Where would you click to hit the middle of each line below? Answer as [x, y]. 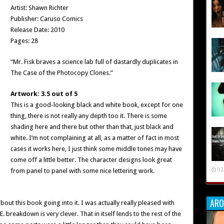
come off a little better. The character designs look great [91, 160]
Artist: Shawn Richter [39, 8]
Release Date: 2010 [37, 30]
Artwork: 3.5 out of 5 [44, 94]
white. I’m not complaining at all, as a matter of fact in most [94, 138]
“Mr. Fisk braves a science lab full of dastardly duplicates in [94, 62]
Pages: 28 [24, 41]
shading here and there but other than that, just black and [92, 127]
